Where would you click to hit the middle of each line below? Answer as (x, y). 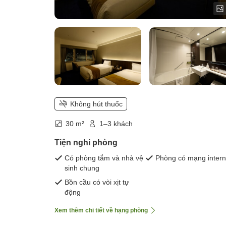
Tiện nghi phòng (86, 143)
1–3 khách (116, 124)
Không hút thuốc (96, 104)
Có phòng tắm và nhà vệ (104, 158)
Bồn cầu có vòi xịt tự (97, 182)
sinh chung (82, 168)
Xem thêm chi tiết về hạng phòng (101, 211)
